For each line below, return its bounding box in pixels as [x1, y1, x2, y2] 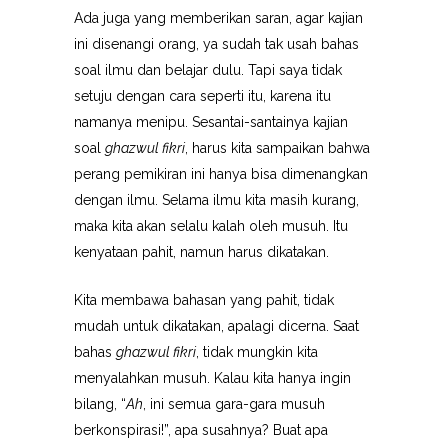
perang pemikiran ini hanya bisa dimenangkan [74, 166, 368, 182]
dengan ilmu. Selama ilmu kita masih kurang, [74, 192, 359, 208]
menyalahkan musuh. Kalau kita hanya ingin [74, 370, 351, 386]
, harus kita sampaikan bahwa [185, 140, 370, 156]
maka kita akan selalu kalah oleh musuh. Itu [74, 218, 348, 234]
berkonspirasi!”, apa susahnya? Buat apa [74, 422, 328, 438]
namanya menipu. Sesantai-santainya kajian [74, 114, 348, 130]
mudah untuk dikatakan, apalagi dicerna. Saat [74, 318, 359, 334]
